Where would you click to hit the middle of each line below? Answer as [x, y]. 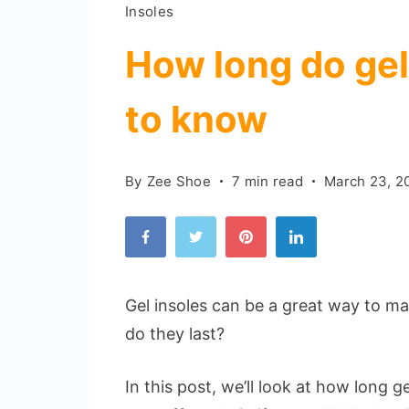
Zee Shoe [179, 181]
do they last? [175, 333]
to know [196, 119]
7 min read [268, 181]
